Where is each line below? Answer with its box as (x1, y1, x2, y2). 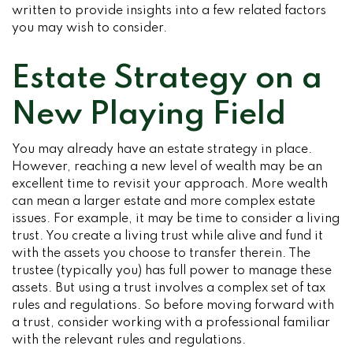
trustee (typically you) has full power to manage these (12, 265, 332, 277)
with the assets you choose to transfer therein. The (12, 247, 310, 260)
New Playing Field (12, 99, 286, 131)
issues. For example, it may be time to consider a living (12, 213, 340, 225)
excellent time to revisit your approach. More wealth (12, 178, 328, 191)
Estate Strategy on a (12, 63, 322, 95)
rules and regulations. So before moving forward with (12, 299, 334, 312)
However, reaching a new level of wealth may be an (12, 161, 322, 173)
